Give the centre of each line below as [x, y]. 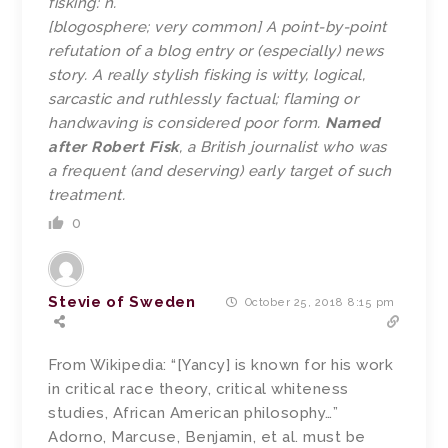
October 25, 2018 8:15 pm [318, 303]
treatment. [87, 195]
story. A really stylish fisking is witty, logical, [207, 75]
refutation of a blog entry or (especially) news [216, 51]
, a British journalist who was [282, 147]
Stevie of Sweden [122, 301]
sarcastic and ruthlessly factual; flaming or [203, 99]
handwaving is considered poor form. [187, 123]
